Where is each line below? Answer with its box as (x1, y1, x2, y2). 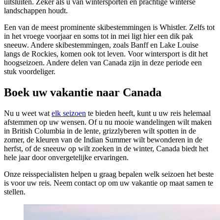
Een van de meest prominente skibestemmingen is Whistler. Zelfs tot (4, 23, 215, 31)
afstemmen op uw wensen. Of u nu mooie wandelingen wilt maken (4, 117, 212, 126)
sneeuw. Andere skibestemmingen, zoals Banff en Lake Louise (4, 40, 198, 49)
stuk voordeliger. (4, 67, 55, 76)
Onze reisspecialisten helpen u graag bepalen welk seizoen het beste (4, 169, 214, 178)
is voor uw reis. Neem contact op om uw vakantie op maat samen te (4, 178, 213, 187)
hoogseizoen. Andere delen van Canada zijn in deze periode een (4, 58, 202, 67)
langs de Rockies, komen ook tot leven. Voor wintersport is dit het (4, 49, 208, 58)
